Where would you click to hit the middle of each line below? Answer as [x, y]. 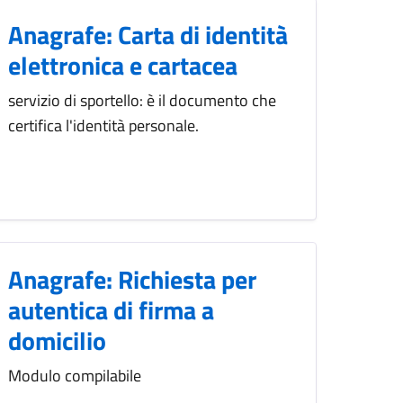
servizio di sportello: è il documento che [142, 101]
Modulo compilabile [75, 376]
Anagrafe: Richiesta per [132, 280]
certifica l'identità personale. [103, 126]
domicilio [57, 341]
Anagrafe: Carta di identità [148, 35]
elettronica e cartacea [123, 66]
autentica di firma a [111, 310]
